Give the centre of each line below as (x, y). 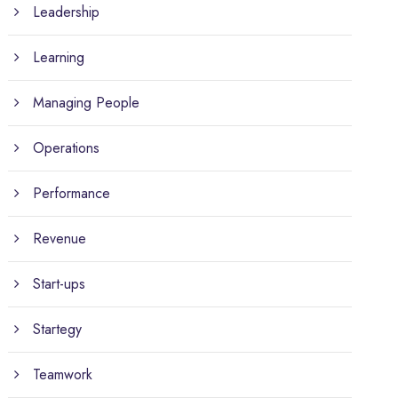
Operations (67, 147)
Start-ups (60, 283)
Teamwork (63, 374)
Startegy (58, 329)
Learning (59, 57)
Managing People (87, 102)
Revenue (60, 238)
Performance (72, 193)
